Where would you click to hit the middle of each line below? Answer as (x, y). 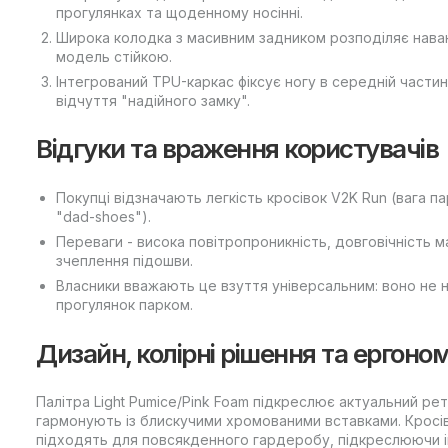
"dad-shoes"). (103, 216)
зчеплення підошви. (124, 260)
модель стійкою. (114, 56)
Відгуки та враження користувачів (237, 149)
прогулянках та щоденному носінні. (179, 12)
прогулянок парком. (124, 304)
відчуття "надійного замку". (153, 100)
